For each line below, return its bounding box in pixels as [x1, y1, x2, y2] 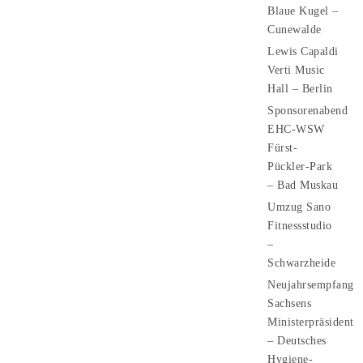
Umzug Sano [267, 201, 331, 213]
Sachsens [267, 297, 311, 310]
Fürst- [267, 142, 297, 154]
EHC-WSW [267, 123, 325, 135]
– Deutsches [267, 335, 327, 347]
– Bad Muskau [267, 179, 338, 191]
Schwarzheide [267, 257, 335, 269]
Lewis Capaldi [267, 45, 339, 58]
